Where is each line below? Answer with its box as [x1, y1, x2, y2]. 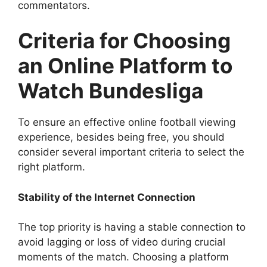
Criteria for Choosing [18, 28, 231, 53]
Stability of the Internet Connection [18, 191, 195, 203]
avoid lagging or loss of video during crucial [18, 236, 225, 248]
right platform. [18, 161, 85, 173]
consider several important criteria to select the [18, 146, 244, 158]
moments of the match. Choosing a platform [18, 251, 229, 263]
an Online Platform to [18, 53, 232, 78]
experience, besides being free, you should [18, 131, 225, 143]
